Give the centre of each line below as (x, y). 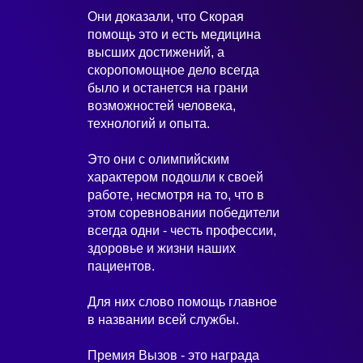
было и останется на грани (168, 88)
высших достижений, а (156, 52)
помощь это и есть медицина (174, 34)
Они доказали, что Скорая (166, 17)
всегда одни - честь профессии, (182, 231)
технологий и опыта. (149, 124)
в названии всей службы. (163, 320)
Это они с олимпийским (158, 159)
